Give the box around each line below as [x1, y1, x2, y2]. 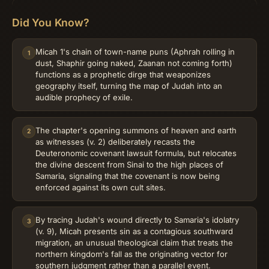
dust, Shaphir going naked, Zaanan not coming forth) [35, 58, 232, 68]
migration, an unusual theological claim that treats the [35, 238, 233, 248]
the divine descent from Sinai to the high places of [35, 159, 223, 169]
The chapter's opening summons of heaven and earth [35, 125, 237, 135]
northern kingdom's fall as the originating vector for [35, 249, 228, 259]
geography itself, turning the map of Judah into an [35, 81, 222, 91]
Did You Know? [12, 16, 89, 29]
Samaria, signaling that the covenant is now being [35, 171, 220, 181]
